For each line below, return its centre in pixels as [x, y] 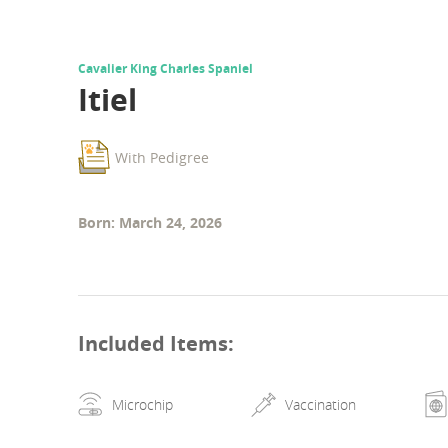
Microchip [142, 404]
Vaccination [321, 404]
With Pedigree [162, 157]
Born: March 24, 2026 [150, 223]
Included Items [153, 343]
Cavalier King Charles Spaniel [165, 69]
